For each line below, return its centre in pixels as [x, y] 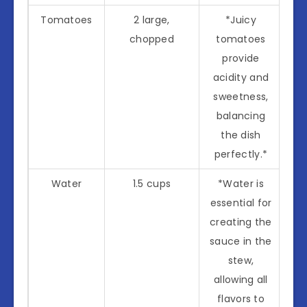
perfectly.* [241, 154]
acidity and [241, 77]
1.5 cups [152, 183]
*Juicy [241, 20]
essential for [241, 202]
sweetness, [241, 96]
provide [241, 58]
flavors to [241, 298]
